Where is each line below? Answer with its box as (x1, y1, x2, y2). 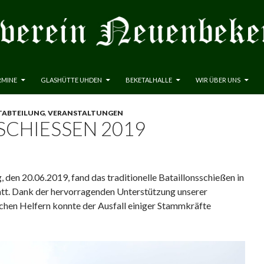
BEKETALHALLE (126, 76, 172, 84)
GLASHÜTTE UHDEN (41, 76, 102, 84)
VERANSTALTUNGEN (48, 108, 123, 117)
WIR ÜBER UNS (196, 76, 240, 84)
